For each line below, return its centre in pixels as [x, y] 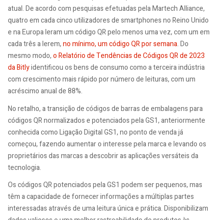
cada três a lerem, [35, 44]
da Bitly [19, 68]
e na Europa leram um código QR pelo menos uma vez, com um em [109, 32]
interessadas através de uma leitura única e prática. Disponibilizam [108, 209]
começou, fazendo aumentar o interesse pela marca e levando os [107, 144]
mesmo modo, [30, 56]
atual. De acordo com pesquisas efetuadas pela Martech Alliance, [106, 9]
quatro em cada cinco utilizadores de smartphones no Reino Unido [108, 21]
